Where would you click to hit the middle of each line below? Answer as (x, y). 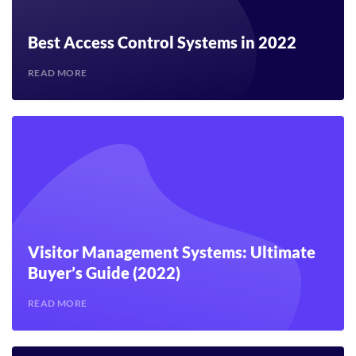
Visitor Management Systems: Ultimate (172, 252)
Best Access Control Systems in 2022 (162, 42)
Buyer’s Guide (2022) (104, 273)
